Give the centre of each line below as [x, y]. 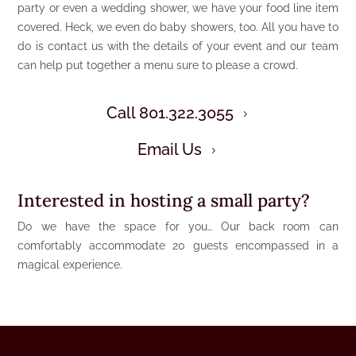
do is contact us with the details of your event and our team [178, 46]
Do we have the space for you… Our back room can [178, 226]
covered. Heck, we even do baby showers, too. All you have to [178, 27]
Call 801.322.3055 [170, 113]
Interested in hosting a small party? [164, 200]
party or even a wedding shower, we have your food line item [178, 8]
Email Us [170, 149]
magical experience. [70, 265]
